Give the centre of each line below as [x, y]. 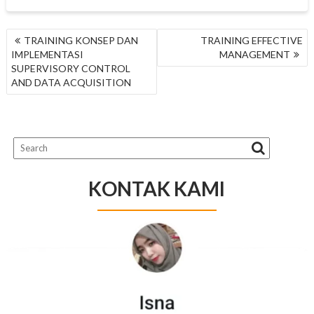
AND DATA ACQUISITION [71, 82]
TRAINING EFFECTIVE [252, 40]
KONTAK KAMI [157, 188]
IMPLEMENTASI [47, 54]
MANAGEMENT [255, 54]
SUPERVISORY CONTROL [70, 68]
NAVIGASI [38, 35]
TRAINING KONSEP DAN [81, 40]
